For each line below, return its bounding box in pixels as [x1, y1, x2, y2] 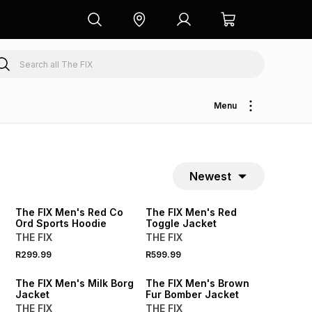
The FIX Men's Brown [146, 277, 250, 289]
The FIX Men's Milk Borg [15, 277, 134, 289]
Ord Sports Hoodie [15, 217, 107, 229]
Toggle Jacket [146, 217, 217, 229]
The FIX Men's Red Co [15, 206, 124, 218]
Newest [189, 169, 231, 183]
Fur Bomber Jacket [146, 288, 240, 300]
